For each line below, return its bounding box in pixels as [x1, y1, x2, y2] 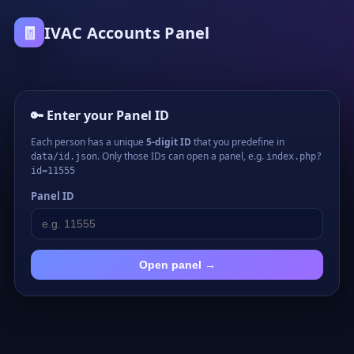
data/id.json [31, 150, 97, 162]
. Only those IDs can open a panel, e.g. [97, 149, 266, 163]
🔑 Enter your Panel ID [31, 106, 169, 124]
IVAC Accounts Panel [44, 21, 210, 43]
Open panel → [138, 258, 216, 271]
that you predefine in [191, 134, 284, 149]
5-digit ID [146, 134, 191, 149]
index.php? [266, 150, 322, 162]
